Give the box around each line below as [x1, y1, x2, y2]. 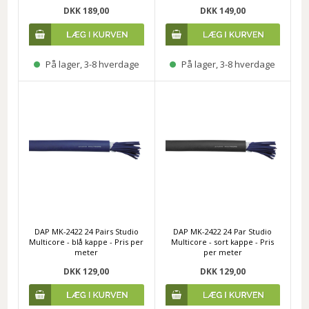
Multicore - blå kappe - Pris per [29, 236, 144, 247]
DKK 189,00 [63, 5, 110, 17]
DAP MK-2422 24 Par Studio [173, 226, 272, 237]
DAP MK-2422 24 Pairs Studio [34, 226, 139, 237]
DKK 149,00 [199, 5, 246, 17]
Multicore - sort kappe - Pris [171, 236, 275, 247]
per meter [203, 246, 242, 257]
